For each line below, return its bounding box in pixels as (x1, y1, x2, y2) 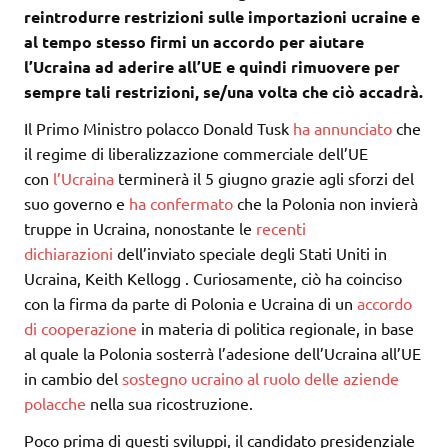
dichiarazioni (24, 243, 113, 264)
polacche (24, 393, 86, 414)
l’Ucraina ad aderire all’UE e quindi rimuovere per (24, 56, 400, 78)
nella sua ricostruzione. (86, 393, 253, 414)
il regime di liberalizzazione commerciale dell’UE (24, 143, 368, 164)
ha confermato (129, 193, 233, 214)
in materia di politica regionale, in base (137, 318, 414, 339)
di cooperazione (24, 318, 137, 339)
